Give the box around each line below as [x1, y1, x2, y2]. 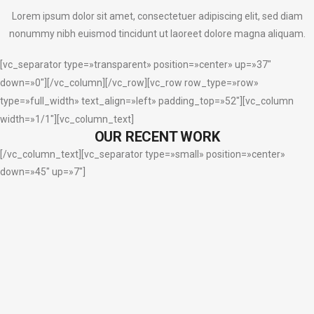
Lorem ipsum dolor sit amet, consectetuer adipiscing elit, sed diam [11, 11, 303, 22]
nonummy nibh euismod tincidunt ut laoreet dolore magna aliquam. [8, 28, 306, 39]
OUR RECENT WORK [94, 128, 220, 145]
